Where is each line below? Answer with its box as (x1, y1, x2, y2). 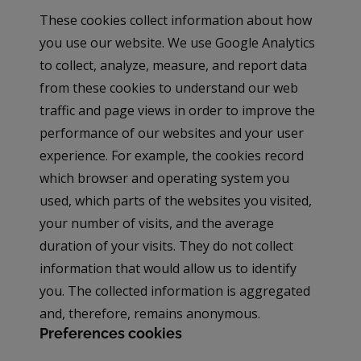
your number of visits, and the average (39, 214, 275, 233)
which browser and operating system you (39, 169, 290, 188)
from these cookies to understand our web (39, 79, 299, 98)
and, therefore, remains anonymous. (39, 305, 261, 323)
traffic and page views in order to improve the (39, 102, 316, 120)
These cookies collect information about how (39, 11, 313, 30)
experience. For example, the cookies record (39, 147, 305, 165)
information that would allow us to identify (39, 259, 297, 278)
